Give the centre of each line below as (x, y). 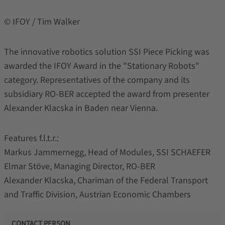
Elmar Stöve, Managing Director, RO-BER (79, 166)
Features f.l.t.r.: (31, 138)
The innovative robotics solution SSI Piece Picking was (106, 52)
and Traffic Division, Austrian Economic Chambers (97, 194)
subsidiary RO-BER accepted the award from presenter (106, 94)
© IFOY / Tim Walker (42, 22)
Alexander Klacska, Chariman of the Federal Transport (106, 180)
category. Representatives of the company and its (97, 80)
